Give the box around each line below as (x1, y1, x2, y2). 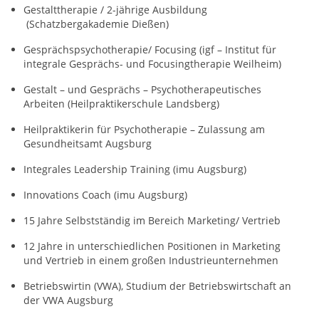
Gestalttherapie (23, 2, 98, 16)
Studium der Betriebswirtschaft (126, 278, 276, 293)
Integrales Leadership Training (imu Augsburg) (23, 162, 246, 176)
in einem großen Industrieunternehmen (84, 253, 278, 267)
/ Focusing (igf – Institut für (148, 42, 276, 56)
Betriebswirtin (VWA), (23, 278, 126, 293)
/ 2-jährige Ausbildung (98, 2, 207, 16)
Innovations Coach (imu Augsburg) (23, 187, 187, 202)
